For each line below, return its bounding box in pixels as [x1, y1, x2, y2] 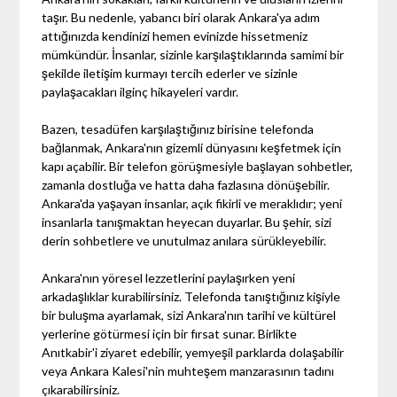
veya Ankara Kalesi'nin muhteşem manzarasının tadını [42, 362, 335, 378]
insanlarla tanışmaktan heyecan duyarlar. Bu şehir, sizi [42, 214, 332, 230]
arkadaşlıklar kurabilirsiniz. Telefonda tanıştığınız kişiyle [42, 288, 341, 304]
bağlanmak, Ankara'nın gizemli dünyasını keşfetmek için [42, 139, 342, 155]
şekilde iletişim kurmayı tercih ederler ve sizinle [42, 65, 299, 81]
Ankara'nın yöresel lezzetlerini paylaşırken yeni [42, 269, 296, 285]
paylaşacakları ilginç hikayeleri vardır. [42, 83, 239, 99]
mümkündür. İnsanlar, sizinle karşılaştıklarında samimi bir [42, 46, 345, 62]
